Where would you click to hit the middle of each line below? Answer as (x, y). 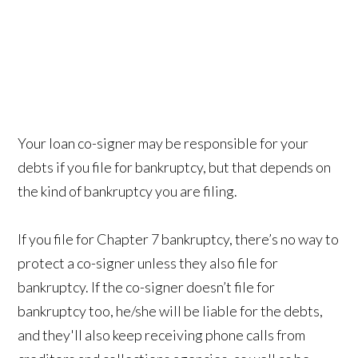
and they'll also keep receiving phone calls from (162, 334)
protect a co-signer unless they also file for (148, 263)
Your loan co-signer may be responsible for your (163, 143)
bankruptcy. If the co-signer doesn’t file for (147, 286)
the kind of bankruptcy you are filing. (128, 191)
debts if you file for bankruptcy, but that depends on (175, 167)
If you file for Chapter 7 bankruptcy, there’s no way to (179, 239)
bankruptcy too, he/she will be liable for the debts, (171, 310)
